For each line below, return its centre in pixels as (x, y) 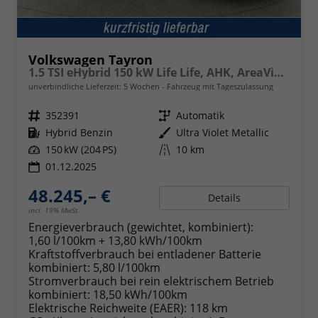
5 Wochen (142, 86)
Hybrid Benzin (79, 132)
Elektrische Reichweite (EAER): (108, 308)
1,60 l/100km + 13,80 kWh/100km (115, 240)
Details (224, 197)
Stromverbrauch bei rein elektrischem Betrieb (151, 281)
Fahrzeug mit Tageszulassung (219, 86)
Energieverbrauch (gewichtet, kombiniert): (141, 227)
